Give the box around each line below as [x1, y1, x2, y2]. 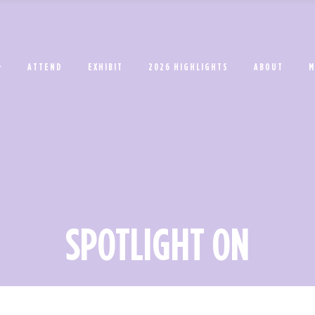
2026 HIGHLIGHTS [148, 61, 229, 72]
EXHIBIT [88, 61, 123, 72]
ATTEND [27, 61, 63, 72]
